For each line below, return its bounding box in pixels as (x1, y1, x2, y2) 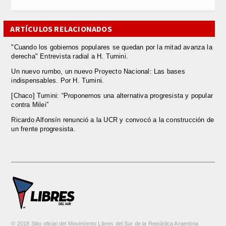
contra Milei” (11, 101, 48, 108)
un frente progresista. (11, 125, 76, 133)
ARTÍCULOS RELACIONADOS (10, 24, 112, 34)
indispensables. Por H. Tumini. (11, 77, 104, 84)
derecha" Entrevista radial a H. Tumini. (11, 52, 129, 60)
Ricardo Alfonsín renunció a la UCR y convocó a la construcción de (11, 116, 214, 124)
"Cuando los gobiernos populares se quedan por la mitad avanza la (11, 43, 212, 51)
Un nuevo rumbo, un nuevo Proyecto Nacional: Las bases (11, 68, 185, 75)
